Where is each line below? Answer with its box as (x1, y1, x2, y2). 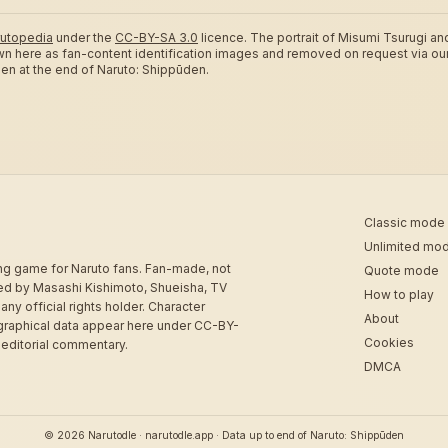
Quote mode (364, 263, 439, 278)
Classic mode (364, 215, 445, 230)
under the (53, 30, 115, 45)
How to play (364, 287, 434, 302)
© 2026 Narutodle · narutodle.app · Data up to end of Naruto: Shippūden (44, 429, 404, 442)
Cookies (364, 335, 414, 350)
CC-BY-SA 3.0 (115, 30, 198, 45)
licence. (198, 30, 250, 45)
